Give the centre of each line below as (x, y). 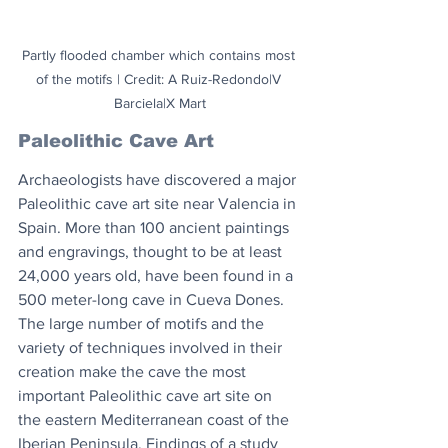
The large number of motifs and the (143, 323)
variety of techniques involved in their (152, 347)
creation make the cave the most (134, 371)
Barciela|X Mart (160, 102)
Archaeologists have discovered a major (159, 179)
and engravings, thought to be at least (152, 251)
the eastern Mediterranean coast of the (155, 419)
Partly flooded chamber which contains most (160, 54)
